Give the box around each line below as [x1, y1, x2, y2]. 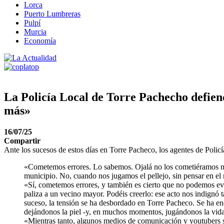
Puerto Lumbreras [24, 9, 80, 18]
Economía [24, 36, 56, 45]
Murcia [24, 27, 46, 36]
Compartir [4, 136, 40, 145]
